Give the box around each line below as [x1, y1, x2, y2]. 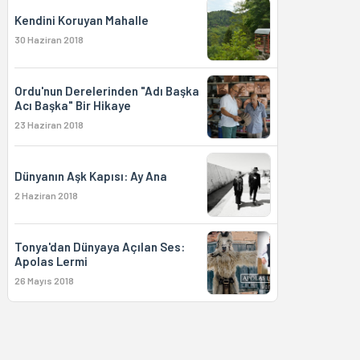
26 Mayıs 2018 [14, 275, 74, 286]
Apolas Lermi [14, 254, 88, 268]
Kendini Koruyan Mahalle [14, 13, 149, 27]
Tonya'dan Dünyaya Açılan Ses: [14, 239, 185, 254]
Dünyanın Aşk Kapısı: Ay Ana [14, 169, 167, 183]
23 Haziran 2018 [14, 119, 84, 130]
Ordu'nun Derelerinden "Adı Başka [14, 84, 199, 98]
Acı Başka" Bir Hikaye [14, 98, 131, 112]
